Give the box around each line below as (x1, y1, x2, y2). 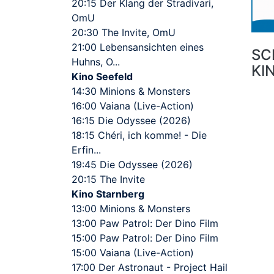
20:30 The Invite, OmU (72, 26, 176, 39)
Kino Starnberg (72, 188, 144, 201)
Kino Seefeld (72, 70, 133, 83)
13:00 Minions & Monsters (72, 202, 190, 215)
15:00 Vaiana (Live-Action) (72, 246, 194, 259)
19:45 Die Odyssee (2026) (72, 158, 193, 171)
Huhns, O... (72, 56, 120, 68)
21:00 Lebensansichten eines (72, 41, 204, 54)
